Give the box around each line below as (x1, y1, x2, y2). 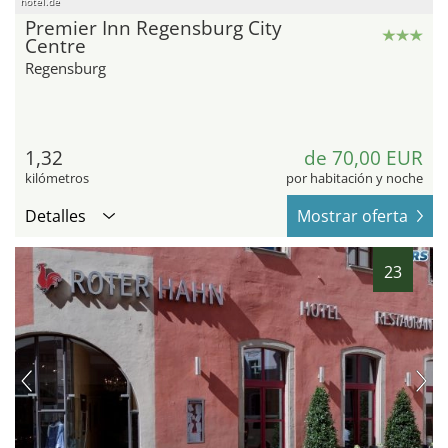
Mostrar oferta (297, 204, 408, 227)
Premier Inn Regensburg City (25, 14, 282, 41)
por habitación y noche (286, 168, 423, 187)
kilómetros (25, 168, 89, 187)
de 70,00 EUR (304, 144, 423, 171)
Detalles (25, 204, 86, 227)
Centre (25, 32, 86, 59)
